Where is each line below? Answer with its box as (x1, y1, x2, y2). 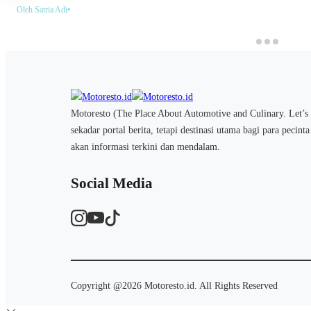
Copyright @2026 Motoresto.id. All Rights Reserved (71, 280, 278, 292)
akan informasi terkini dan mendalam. (71, 142, 220, 153)
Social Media (71, 175, 153, 192)
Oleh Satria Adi (17, 5, 67, 15)
